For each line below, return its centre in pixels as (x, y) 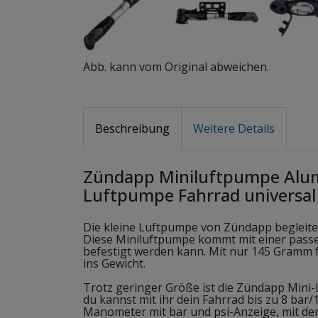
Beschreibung (132, 128)
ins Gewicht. (114, 263)
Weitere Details (234, 128)
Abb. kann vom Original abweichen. (176, 67)
